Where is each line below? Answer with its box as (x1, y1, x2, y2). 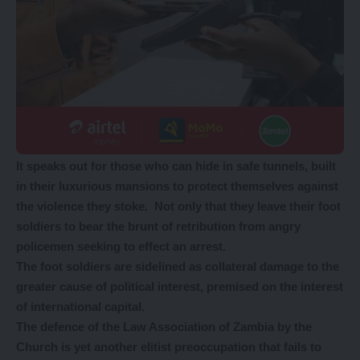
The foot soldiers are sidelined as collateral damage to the (16, 260, 339, 273)
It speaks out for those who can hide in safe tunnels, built (16, 159, 336, 173)
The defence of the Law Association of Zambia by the (16, 320, 312, 333)
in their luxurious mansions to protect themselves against (16, 179, 338, 193)
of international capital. (16, 300, 145, 313)
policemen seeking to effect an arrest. (16, 239, 226, 253)
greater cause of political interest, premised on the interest (16, 280, 343, 293)
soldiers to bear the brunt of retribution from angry (16, 219, 301, 233)
